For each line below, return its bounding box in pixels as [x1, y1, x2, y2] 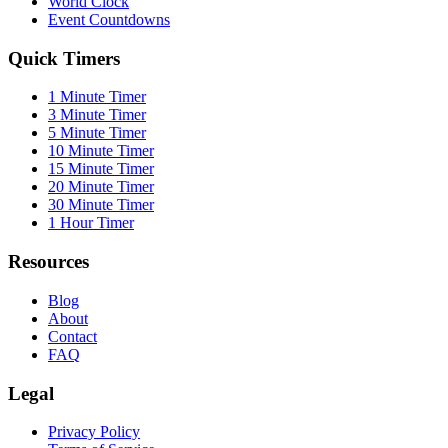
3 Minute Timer [48, 106, 146, 124]
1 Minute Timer [48, 88, 146, 106]
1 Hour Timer [48, 214, 134, 232]
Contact [48, 327, 97, 345]
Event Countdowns [48, 11, 170, 29]
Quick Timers [8, 47, 120, 69]
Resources [8, 251, 89, 273]
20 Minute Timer [48, 178, 154, 196]
